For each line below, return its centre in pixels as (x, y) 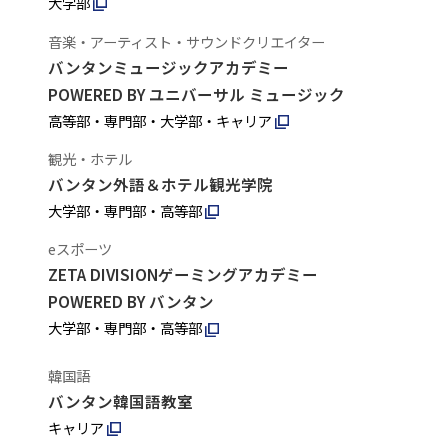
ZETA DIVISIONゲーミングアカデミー (182, 274)
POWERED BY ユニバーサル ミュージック (196, 93)
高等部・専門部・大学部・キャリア (159, 120)
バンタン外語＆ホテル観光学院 (160, 183)
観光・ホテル (89, 158)
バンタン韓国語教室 (120, 400)
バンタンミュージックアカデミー (168, 66)
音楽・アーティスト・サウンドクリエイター (186, 41)
